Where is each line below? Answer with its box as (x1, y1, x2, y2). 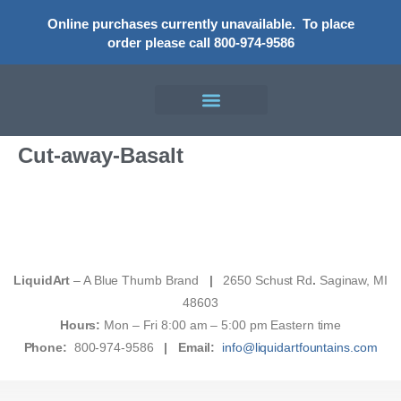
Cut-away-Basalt (18, 143, 183, 168)
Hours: (59, 317, 105, 332)
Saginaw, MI (319, 272, 388, 287)
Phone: (23, 339, 67, 354)
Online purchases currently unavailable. (47, 16, 295, 31)
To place (302, 16, 354, 31)
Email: (177, 339, 216, 354)
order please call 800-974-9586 (107, 35, 294, 50)
